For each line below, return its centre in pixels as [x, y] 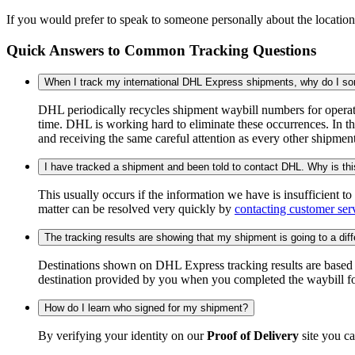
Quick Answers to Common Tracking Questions [161, 50]
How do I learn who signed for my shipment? [146, 308]
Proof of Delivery [253, 336]
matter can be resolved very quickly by [136, 209]
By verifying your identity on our [122, 336]
